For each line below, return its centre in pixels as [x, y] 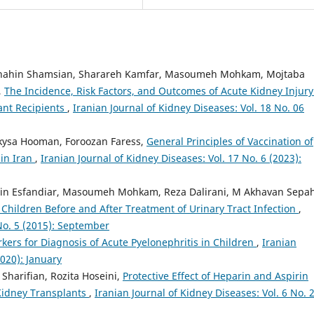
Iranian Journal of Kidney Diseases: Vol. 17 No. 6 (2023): [171, 158]
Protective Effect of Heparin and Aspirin [216, 275]
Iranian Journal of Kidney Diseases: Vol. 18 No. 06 [189, 107]
